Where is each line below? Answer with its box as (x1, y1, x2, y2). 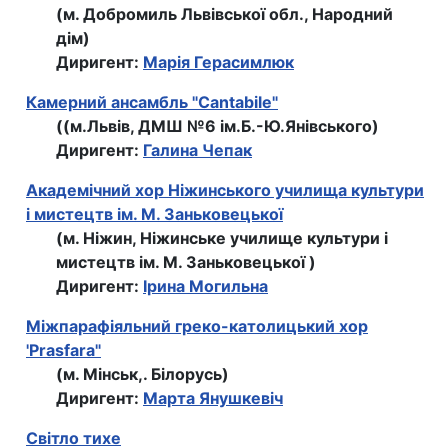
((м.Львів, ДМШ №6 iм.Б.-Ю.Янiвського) (56, 116, 379, 137)
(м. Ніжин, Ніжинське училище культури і (56, 228, 388, 249)
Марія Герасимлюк (143, 52, 294, 73)
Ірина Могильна (143, 276, 268, 297)
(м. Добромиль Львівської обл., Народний (56, 4, 393, 25)
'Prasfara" (26, 340, 101, 361)
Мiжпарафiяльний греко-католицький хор (26, 316, 368, 337)
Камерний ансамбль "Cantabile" (26, 92, 278, 113)
